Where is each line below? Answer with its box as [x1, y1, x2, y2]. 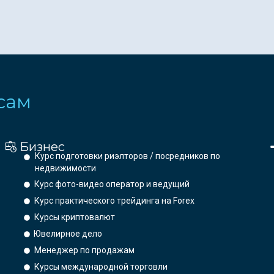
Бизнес [20, 139, 65, 155]
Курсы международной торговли [34, 262, 168, 272]
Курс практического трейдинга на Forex [34, 196, 195, 206]
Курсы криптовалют [34, 212, 115, 223]
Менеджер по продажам [34, 245, 135, 256]
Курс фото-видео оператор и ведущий [34, 179, 190, 190]
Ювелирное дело [34, 229, 103, 239]
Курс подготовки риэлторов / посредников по [34, 151, 220, 161]
